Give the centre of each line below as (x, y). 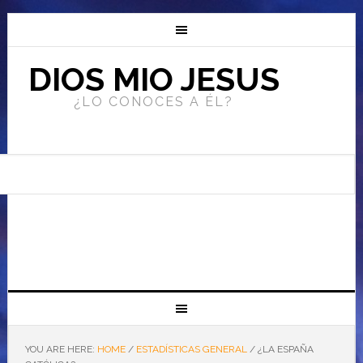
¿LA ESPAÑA (284, 349)
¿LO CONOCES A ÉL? (154, 102)
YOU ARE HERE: (61, 349)
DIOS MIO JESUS (154, 79)
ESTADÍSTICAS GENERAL (191, 349)
